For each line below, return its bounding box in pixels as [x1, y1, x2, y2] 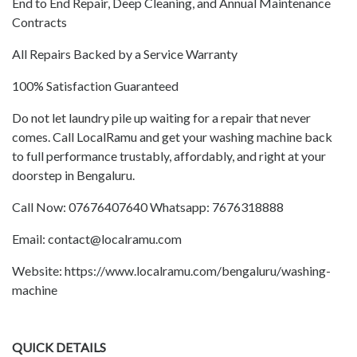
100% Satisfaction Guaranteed [12, 78, 178, 94]
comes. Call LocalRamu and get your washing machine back [12, 129, 332, 145]
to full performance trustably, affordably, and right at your [12, 148, 326, 164]
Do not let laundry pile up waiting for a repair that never [12, 110, 311, 126]
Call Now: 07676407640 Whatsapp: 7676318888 [12, 199, 284, 215]
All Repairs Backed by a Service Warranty [12, 46, 237, 62]
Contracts [12, 14, 67, 30]
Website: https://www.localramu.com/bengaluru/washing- [12, 263, 331, 279]
